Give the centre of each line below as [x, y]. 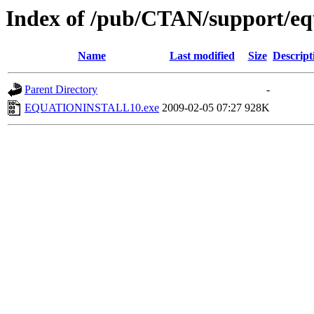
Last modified [202, 56]
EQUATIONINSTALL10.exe [92, 108]
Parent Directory [61, 90]
